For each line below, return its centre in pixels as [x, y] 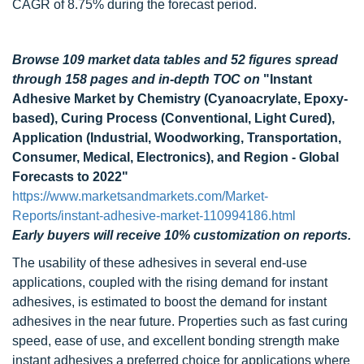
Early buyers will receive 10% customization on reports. [182, 235]
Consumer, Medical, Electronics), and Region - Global [175, 157]
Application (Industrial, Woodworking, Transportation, [177, 138]
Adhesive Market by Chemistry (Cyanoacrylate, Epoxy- [180, 99]
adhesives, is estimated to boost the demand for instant [169, 302]
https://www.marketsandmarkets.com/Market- [140, 196]
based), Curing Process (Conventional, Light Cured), [173, 118]
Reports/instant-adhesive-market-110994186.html [154, 216]
